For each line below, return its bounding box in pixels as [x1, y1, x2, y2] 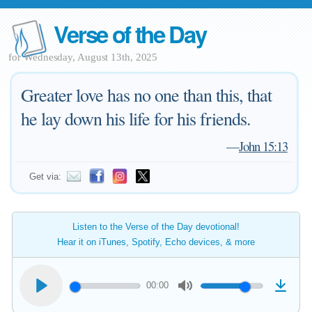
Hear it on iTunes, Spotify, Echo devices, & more [57, 237, 255, 247]
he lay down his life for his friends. [21, 107, 251, 130]
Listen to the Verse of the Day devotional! [72, 221, 240, 232]
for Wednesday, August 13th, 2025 [8, 52, 158, 63]
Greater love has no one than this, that [21, 83, 272, 107]
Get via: [29, 171, 62, 182]
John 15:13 [238, 137, 288, 155]
